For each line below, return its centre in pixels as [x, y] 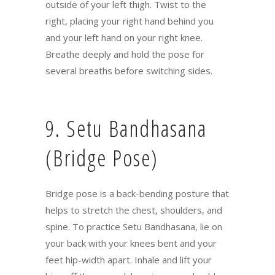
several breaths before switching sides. [129, 70]
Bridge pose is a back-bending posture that [137, 193]
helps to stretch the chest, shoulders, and [134, 210]
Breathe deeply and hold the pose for [125, 54]
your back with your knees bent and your [131, 243]
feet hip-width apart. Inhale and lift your [129, 259]
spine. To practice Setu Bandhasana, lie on [134, 226]
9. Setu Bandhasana [126, 128]
